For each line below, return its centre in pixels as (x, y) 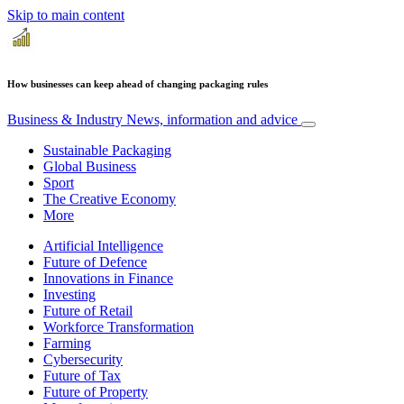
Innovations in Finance (108, 278)
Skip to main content (66, 15)
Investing (69, 294)
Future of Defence (95, 262)
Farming (67, 343)
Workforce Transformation (119, 326)
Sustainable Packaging (107, 150)
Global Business (90, 166)
